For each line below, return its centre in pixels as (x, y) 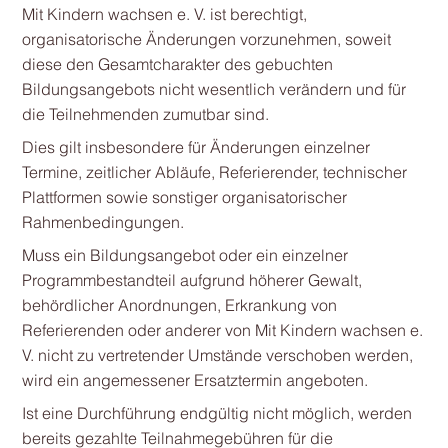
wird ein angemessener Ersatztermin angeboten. (194, 380)
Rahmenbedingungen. (102, 222)
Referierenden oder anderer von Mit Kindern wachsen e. (222, 330)
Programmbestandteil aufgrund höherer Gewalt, (191, 280)
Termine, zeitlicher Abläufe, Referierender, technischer (214, 172)
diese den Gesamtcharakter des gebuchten (177, 64)
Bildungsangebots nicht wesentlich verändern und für (213, 89)
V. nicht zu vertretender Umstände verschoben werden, (217, 355)
